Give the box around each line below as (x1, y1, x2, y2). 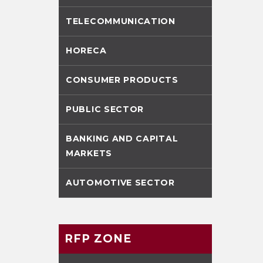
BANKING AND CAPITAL (66, 133, 178, 144)
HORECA (66, 45, 107, 56)
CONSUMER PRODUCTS (66, 75, 178, 85)
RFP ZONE (65, 232, 131, 245)
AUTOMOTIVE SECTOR (66, 177, 175, 188)
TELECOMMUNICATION (66, 16, 176, 26)
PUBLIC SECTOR (66, 104, 144, 114)
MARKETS (66, 148, 112, 159)
